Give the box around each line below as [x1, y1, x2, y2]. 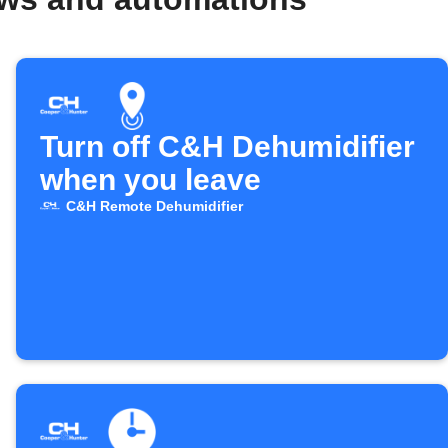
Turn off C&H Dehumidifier [40, 130, 415, 163]
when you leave [40, 163, 261, 196]
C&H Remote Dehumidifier [65, 198, 243, 214]
